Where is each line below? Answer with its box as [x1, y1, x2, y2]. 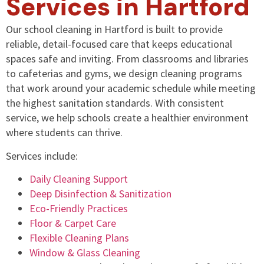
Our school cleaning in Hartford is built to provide [6, 22, 223, 37]
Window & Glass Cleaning [29, 245, 140, 259]
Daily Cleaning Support [29, 171, 128, 186]
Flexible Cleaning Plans [29, 230, 129, 245]
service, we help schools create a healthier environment [6, 111, 249, 125]
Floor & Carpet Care [29, 216, 116, 230]
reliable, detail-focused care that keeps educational [6, 37, 232, 51]
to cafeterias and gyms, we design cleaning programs [6, 67, 242, 81]
